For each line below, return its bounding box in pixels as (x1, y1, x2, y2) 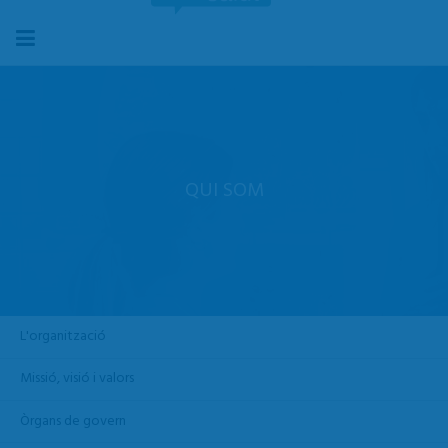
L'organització (20, 324, 106, 348)
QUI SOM (184, 175, 264, 208)
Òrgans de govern (20, 409, 126, 433)
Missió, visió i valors (20, 367, 134, 391)
